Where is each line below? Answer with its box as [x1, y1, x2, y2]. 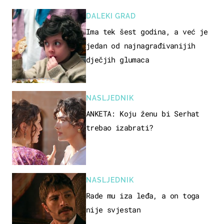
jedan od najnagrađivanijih [86, 40, 195, 51]
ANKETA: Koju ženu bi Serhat [86, 108, 199, 119]
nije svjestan [86, 204, 141, 215]
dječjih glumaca [86, 54, 149, 65]
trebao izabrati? [86, 122, 153, 133]
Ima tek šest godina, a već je [86, 26, 208, 37]
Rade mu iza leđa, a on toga [86, 190, 199, 201]
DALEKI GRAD [86, 12, 136, 20]
